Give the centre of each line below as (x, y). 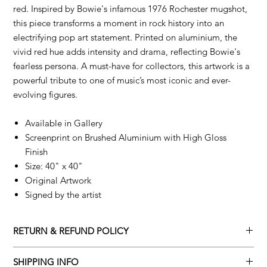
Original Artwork (58, 180)
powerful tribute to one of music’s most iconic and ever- (122, 80)
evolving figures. (46, 94)
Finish (38, 151)
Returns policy (40, 252)
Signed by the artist (63, 194)
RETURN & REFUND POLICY (71, 231)
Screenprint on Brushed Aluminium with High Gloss (126, 137)
